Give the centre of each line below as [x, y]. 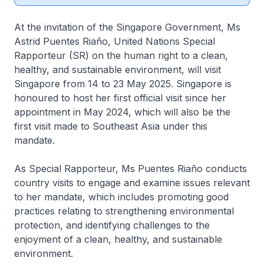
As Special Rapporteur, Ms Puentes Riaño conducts [131, 169]
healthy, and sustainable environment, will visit [118, 70]
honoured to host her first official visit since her [120, 98]
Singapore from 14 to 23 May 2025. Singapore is [123, 84]
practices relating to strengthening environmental [124, 211]
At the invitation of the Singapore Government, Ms [127, 27]
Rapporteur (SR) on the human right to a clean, [121, 55]
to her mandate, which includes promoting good [121, 197]
